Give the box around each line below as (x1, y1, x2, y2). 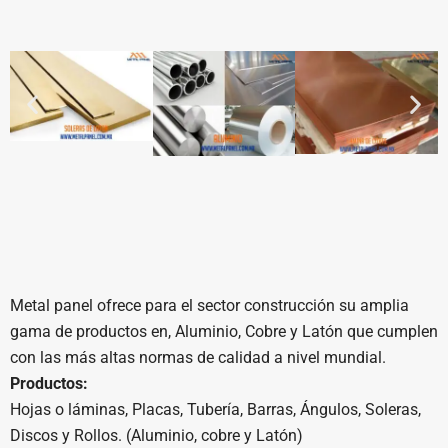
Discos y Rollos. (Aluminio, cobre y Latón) (10, 426, 303, 446)
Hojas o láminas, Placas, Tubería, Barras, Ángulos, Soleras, (10, 400, 421, 420)
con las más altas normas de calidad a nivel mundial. (10, 348, 386, 368)
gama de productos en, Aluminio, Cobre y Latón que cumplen (10, 322, 438, 342)
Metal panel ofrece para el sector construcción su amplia (10, 296, 409, 316)
